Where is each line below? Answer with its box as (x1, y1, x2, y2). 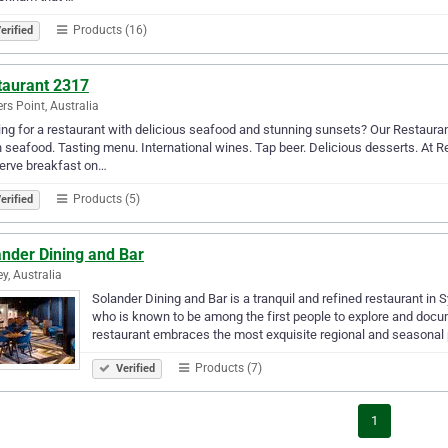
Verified (113, 361, 155, 375)
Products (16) (70, 22, 147, 37)
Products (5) (70, 191, 140, 206)
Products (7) (192, 360, 262, 375)
